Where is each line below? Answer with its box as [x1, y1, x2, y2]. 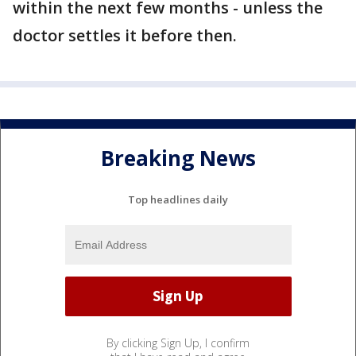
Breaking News [100, 144, 256, 173]
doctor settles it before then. [13, 25, 237, 46]
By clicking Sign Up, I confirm [106, 335, 250, 350]
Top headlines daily [128, 192, 228, 207]
